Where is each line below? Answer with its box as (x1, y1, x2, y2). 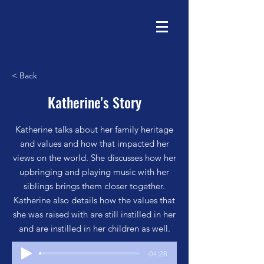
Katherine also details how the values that (14, 194, 175, 206)
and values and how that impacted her (19, 138, 169, 149)
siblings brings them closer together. (24, 180, 165, 192)
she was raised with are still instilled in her (13, 209, 176, 220)
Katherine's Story (47, 91, 141, 113)
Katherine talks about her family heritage (15, 124, 173, 135)
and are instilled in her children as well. (18, 223, 170, 234)
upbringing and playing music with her (19, 166, 169, 177)
